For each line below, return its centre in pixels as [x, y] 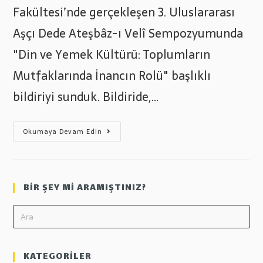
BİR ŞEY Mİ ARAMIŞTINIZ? [85, 188]
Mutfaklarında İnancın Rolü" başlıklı [112, 76]
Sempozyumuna [136, 173]
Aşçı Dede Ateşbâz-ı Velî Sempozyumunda [128, 34]
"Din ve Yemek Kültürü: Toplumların [112, 55]
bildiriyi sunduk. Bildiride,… [86, 97]
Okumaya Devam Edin [63, 132]
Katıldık [118, 181]
